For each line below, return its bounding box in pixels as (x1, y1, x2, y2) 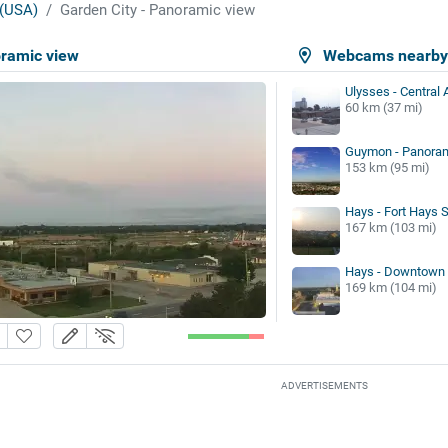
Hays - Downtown (344, 263, 445, 279)
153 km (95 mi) (344, 159, 430, 175)
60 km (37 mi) (344, 99, 423, 115)
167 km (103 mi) (344, 219, 437, 235)
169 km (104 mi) (344, 279, 437, 295)
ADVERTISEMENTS (280, 380, 368, 392)
